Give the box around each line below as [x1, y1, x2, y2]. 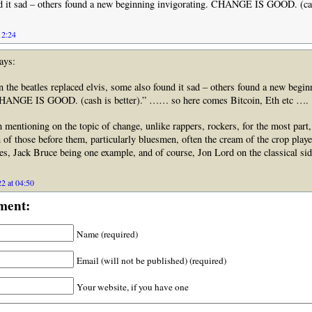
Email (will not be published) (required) [76, 253, 226, 267]
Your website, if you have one [76, 280, 189, 293]
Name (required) [76, 227, 138, 240]
